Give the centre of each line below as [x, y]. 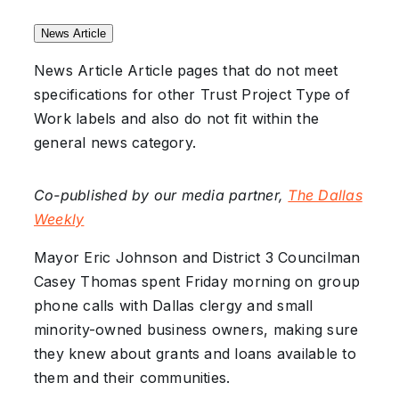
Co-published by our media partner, [161, 195]
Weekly [59, 219]
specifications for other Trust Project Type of [191, 94]
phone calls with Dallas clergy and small [173, 305]
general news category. [115, 142]
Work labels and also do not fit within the [176, 118]
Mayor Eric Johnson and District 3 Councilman [197, 257]
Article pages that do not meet [230, 70]
